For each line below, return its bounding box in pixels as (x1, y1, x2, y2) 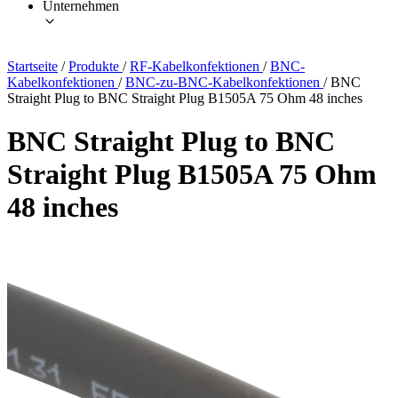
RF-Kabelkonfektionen (130, 58, 263, 74)
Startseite (7, 58, 58, 74)
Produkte (68, 58, 123, 74)
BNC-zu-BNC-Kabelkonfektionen (125, 74, 323, 90)
